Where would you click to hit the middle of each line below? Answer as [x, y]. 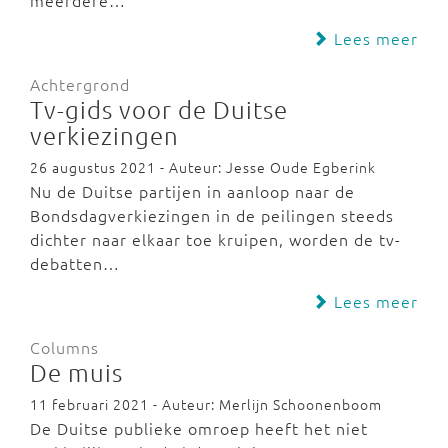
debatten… [75, 263]
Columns [64, 347]
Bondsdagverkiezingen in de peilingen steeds [212, 215]
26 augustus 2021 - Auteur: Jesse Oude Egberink [203, 167]
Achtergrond [80, 84]
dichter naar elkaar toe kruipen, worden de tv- [215, 239]
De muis [76, 372]
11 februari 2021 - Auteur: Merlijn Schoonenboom [206, 404]
